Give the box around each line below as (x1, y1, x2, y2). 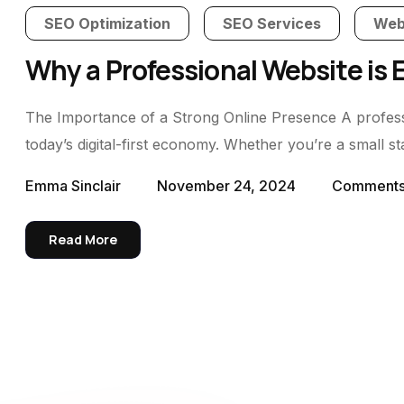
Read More (49, 231, 117, 248)
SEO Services (222, 14, 321, 32)
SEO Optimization (43, 14, 170, 32)
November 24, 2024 (157, 177, 296, 195)
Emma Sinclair (25, 177, 121, 195)
